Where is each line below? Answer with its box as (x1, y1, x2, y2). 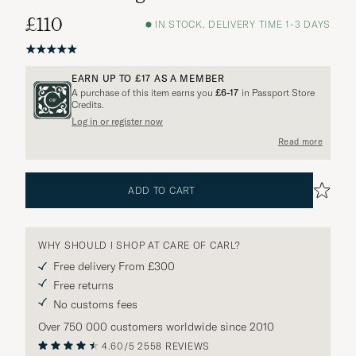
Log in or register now (72, 114, 163, 127)
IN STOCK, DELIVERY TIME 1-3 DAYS (154, 18, 331, 31)
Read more (278, 136, 323, 148)
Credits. (72, 98, 104, 110)
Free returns (53, 277, 114, 292)
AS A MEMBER (151, 72, 225, 84)
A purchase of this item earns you (72, 86, 215, 99)
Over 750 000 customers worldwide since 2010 (38, 319, 274, 334)
